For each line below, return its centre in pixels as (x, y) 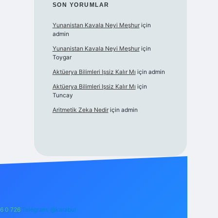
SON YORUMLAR (81, 5)
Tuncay (63, 95)
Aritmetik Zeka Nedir (80, 110)
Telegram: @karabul (49, 210)
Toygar (62, 57)
